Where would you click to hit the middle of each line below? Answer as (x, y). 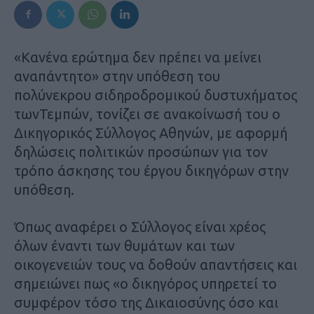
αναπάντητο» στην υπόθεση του (117, 76)
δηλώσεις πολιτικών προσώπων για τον (141, 151)
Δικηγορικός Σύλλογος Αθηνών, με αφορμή (151, 132)
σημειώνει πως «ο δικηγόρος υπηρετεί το (145, 283)
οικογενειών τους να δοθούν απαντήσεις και (156, 264)
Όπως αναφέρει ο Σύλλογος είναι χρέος (140, 226)
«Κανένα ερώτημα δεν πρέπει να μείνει (138, 57)
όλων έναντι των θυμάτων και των (124, 245)
